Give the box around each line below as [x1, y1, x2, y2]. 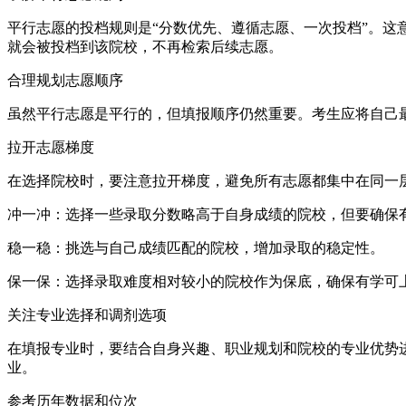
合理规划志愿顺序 [7, 72, 123, 88]
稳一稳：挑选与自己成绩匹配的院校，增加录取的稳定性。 [7, 239, 384, 256]
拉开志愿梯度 [7, 139, 94, 155]
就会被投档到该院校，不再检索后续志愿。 [7, 38, 283, 54]
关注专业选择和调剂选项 [7, 306, 167, 323]
